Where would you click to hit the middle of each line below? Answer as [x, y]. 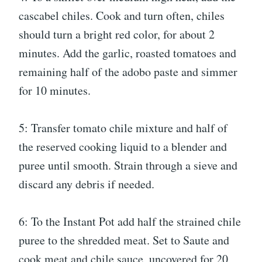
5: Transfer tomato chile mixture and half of [123, 128]
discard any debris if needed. [87, 184]
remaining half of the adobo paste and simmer [128, 72]
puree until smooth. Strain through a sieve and [128, 165]
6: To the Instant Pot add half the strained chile [130, 221]
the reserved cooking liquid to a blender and [123, 146]
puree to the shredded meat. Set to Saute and [124, 240]
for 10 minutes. [55, 90]
